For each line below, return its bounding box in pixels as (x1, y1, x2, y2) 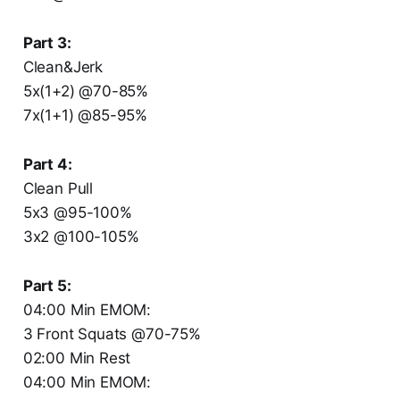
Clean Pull (22, 179, 94, 198)
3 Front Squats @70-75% (22, 325, 201, 344)
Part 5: (22, 277, 71, 296)
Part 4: (22, 155, 72, 174)
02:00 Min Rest (22, 349, 131, 368)
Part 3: (22, 34, 71, 53)
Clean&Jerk (22, 58, 104, 77)
